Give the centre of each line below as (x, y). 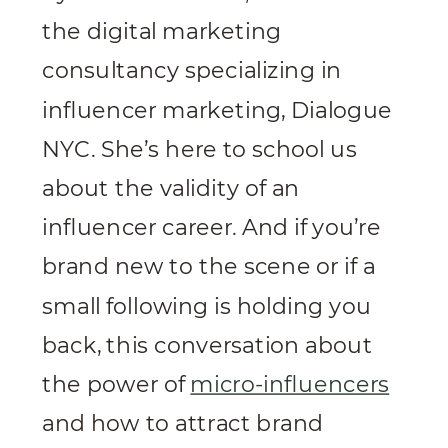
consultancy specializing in (192, 70)
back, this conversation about (207, 345)
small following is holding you (206, 306)
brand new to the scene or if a (209, 266)
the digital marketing (162, 31)
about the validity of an (171, 188)
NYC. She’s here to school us (199, 149)
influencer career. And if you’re (211, 227)
